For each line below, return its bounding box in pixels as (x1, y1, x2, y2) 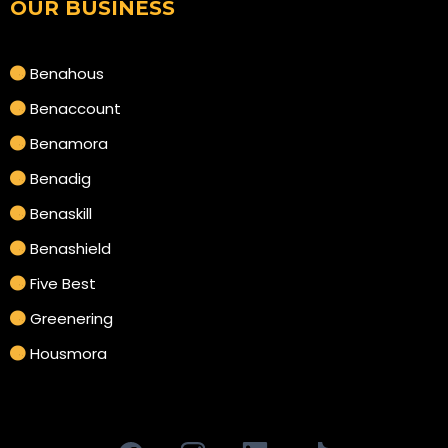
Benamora (30, 132, 108, 154)
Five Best (30, 272, 96, 294)
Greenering (30, 307, 113, 329)
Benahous (30, 62, 104, 84)
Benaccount (30, 97, 121, 119)
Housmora (30, 342, 107, 364)
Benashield (30, 237, 111, 259)
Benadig (30, 167, 91, 189)
